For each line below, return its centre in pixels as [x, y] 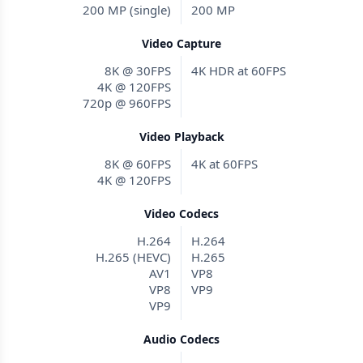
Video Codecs [181, 214]
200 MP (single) [127, 10]
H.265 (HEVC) [133, 257]
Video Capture [181, 43]
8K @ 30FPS [138, 70]
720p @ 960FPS [127, 103]
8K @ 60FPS [138, 164]
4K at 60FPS [224, 164]
